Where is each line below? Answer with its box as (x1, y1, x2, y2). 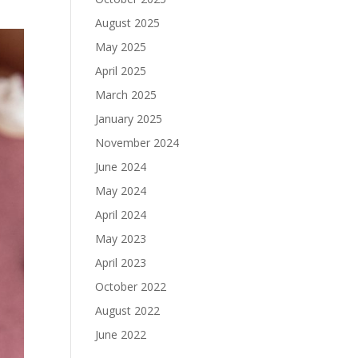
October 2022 (95, 279, 167, 295)
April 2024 (95, 207, 147, 223)
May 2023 (95, 231, 147, 247)
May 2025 (95, 39, 147, 55)
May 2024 (95, 183, 147, 199)
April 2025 (95, 63, 147, 79)
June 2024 (95, 159, 147, 175)
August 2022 (95, 303, 161, 319)
